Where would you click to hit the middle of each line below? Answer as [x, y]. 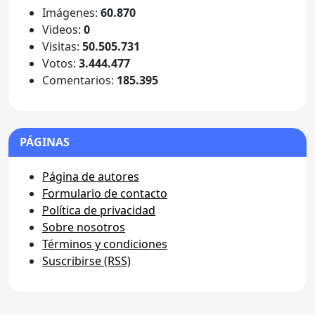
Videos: [63, 30]
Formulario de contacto [105, 194]
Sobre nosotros [84, 227]
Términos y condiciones [105, 244]
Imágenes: [71, 13]
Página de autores [91, 177]
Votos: [60, 64]
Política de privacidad [99, 211]
